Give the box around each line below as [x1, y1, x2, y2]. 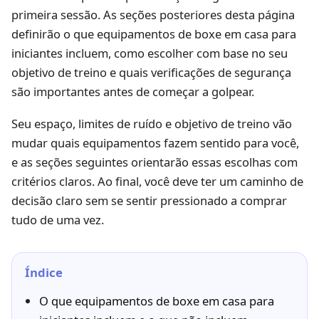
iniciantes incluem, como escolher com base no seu [11, 44, 288, 61]
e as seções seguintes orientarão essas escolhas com [11, 153, 298, 170]
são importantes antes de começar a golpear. [11, 83, 254, 100]
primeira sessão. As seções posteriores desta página [11, 6, 295, 23]
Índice [24, 263, 63, 281]
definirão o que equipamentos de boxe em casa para [11, 25, 296, 42]
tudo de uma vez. [11, 211, 104, 228]
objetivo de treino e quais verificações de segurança [11, 63, 291, 80]
